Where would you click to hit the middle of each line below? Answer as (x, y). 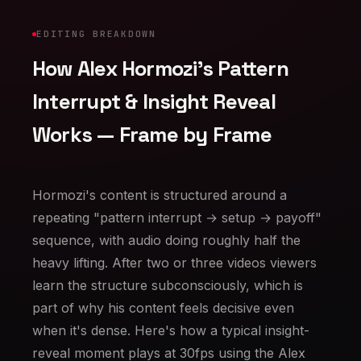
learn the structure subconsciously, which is (168, 285)
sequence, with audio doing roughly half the (166, 240)
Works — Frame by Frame (152, 135)
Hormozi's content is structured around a (160, 195)
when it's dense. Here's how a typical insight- (171, 330)
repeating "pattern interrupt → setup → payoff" (177, 218)
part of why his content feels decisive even (163, 308)
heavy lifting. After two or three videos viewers (174, 263)
